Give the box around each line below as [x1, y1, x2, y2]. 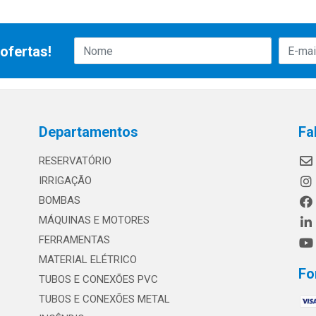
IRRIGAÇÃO [38, 174, 92, 188]
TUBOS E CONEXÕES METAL [38, 293, 170, 306]
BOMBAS [38, 194, 80, 207]
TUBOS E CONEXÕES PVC [38, 273, 158, 286]
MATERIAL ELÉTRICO [38, 253, 137, 267]
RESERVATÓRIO [38, 154, 111, 168]
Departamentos [38, 123, 138, 141]
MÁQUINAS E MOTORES [38, 214, 150, 227]
